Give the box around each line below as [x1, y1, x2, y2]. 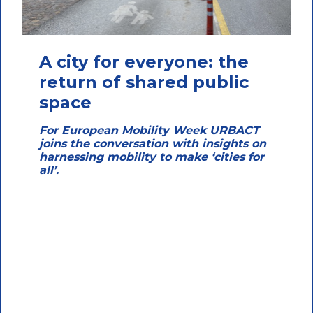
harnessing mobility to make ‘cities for [38, 150, 264, 163]
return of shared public [38, 71, 249, 92]
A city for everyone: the [38, 51, 249, 72]
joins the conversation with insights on [38, 136, 266, 150]
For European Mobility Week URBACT [38, 123, 259, 137]
